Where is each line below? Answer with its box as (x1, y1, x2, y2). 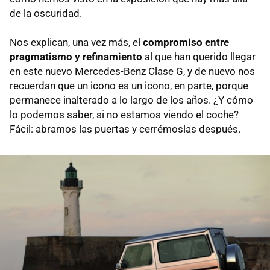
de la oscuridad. (10, 7, 82, 19)
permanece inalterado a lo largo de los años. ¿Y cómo (10, 93, 253, 106)
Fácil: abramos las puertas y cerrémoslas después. (10, 122, 240, 135)
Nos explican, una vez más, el (10, 36, 143, 48)
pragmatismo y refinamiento (10, 50, 142, 63)
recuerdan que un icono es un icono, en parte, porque (10, 79, 248, 92)
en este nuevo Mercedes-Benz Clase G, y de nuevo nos (10, 64, 255, 77)
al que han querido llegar (142, 50, 256, 63)
